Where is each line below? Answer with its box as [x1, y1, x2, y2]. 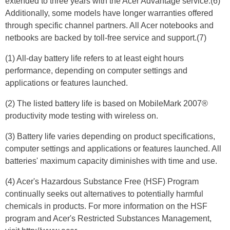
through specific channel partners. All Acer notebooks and [5, 21, 214, 30]
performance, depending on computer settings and [5, 66, 187, 75]
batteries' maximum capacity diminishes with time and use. [5, 157, 217, 166]
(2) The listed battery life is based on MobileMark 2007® [5, 99, 208, 108]
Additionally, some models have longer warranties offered [5, 9, 213, 18]
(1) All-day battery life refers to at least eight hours [5, 54, 184, 63]
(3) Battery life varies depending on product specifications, [5, 132, 215, 141]
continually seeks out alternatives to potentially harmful [5, 189, 203, 199]
